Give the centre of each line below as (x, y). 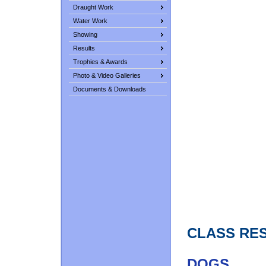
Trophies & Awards (100, 62)
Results (84, 48)
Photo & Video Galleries (107, 75)
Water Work (90, 21)
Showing (85, 34)
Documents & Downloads (109, 89)
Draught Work (93, 7)
